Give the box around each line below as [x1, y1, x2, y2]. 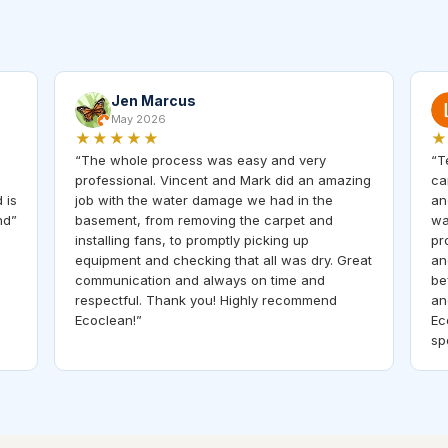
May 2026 [111, 111, 166, 126]
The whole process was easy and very [81, 151, 326, 168]
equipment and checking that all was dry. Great [75, 251, 372, 268]
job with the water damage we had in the [75, 191, 333, 208]
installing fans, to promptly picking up [75, 231, 309, 248]
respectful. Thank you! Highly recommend [75, 291, 337, 308]
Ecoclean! [75, 311, 136, 328]
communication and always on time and [75, 271, 325, 288]
